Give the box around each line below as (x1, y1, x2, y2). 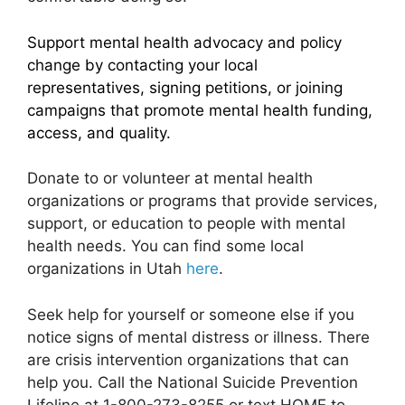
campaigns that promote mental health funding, (27, 100, 372, 119)
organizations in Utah (27, 259, 186, 278)
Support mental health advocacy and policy (27, 33, 342, 52)
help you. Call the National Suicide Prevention (27, 372, 358, 391)
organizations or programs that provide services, (27, 192, 378, 211)
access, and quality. (27, 123, 171, 142)
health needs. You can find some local (27, 237, 304, 256)
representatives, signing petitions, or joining (27, 78, 343, 97)
